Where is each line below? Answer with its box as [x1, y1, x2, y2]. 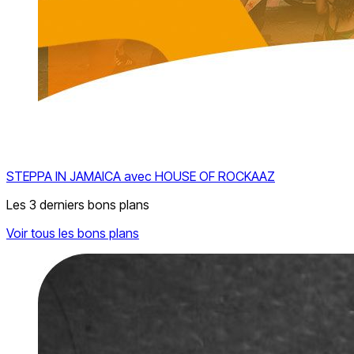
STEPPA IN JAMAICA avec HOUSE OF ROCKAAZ [6, 168, 275, 184]
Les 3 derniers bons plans [6, 197, 149, 213]
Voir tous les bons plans [6, 225, 139, 241]
